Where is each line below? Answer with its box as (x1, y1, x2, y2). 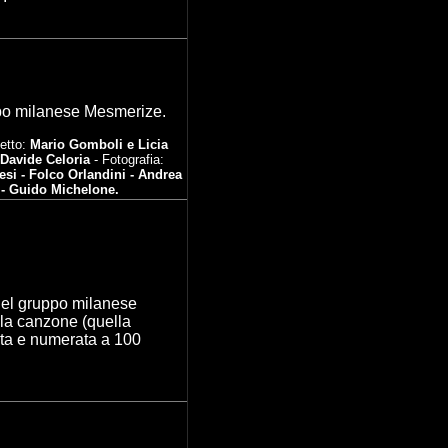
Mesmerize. (80, 103, 166, 120)
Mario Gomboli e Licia (30, 137, 168, 152)
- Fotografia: (90, 152, 164, 167)
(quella (78, 313, 131, 330)
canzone (17, 313, 78, 330)
